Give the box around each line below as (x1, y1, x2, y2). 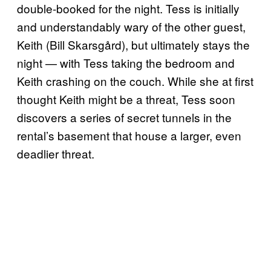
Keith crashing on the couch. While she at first (17, 72, 253, 89)
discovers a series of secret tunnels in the (17, 108, 232, 125)
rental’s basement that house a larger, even (17, 126, 241, 143)
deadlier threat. (17, 145, 94, 162)
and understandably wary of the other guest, (17, 18, 246, 34)
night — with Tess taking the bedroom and (17, 54, 235, 71)
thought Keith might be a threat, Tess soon (17, 90, 235, 107)
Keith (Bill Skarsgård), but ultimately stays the (17, 36, 250, 53)
